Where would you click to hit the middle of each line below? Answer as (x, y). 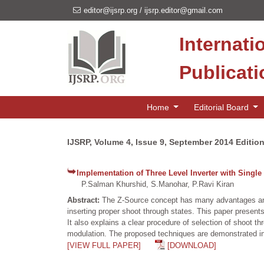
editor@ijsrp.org (110, 10)
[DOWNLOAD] (192, 245)
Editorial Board (222, 107)
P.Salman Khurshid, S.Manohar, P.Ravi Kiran (151, 184)
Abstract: (85, 200)
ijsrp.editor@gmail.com (184, 10)
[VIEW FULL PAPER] (104, 245)
